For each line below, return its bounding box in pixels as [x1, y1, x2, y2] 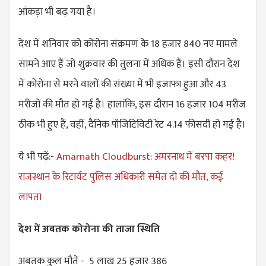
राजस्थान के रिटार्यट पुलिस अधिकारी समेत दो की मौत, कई [18, 168, 223, 185]
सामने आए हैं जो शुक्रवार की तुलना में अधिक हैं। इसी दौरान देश [18, 55, 240, 72]
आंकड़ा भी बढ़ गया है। [18, 3, 99, 20]
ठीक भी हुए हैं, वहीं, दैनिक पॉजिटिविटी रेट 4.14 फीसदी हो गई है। [18, 116, 246, 133]
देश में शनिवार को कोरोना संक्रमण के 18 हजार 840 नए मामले [18, 35, 237, 52]
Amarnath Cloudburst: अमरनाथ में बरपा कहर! [56, 148, 235, 165]
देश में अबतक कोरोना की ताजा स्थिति [18, 220, 160, 237]
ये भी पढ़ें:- [18, 148, 56, 165]
